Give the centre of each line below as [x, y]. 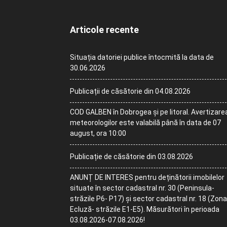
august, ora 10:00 [98, 134]
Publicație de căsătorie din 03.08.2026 [131, 157]
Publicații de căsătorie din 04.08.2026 [130, 91]
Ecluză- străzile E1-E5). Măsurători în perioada [145, 210]
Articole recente [104, 30]
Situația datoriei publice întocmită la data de [142, 58]
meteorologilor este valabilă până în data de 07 [145, 123]
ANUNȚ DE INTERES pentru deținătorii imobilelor [147, 178]
